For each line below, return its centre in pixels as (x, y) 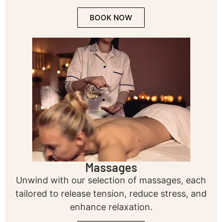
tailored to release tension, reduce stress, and (111, 194)
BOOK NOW (111, 18)
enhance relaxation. (111, 207)
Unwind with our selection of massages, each (111, 180)
